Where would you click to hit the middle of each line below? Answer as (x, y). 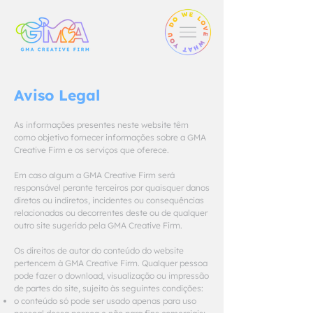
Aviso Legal (57, 95)
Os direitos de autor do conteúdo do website (99, 250)
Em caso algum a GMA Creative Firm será (94, 175)
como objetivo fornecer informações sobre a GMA (110, 137)
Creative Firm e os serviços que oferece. (92, 150)
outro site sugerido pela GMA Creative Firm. (98, 225)
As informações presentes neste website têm (101, 125)
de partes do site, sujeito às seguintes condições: (109, 288)
